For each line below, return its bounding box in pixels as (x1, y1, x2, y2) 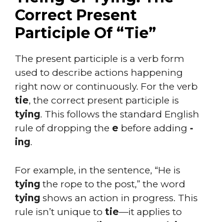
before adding (118, 122, 190, 134)
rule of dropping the (15, 122, 112, 134)
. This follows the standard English (40, 109, 199, 120)
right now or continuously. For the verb (15, 81, 198, 92)
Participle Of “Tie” (15, 24, 156, 42)
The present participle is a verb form (15, 53, 184, 64)
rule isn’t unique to (15, 206, 105, 218)
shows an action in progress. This (40, 192, 198, 204)
